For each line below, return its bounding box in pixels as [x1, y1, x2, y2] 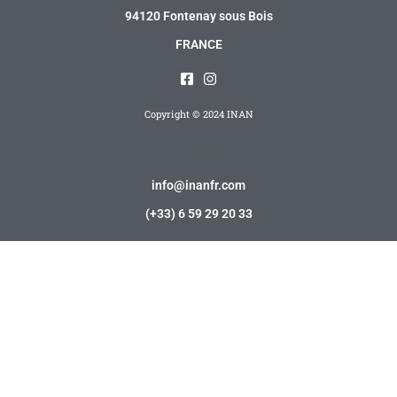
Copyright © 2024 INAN [144, 107, 253, 121]
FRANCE [175, 37, 222, 52]
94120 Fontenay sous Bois [124, 9, 273, 24]
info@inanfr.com [152, 178, 245, 193]
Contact [170, 144, 227, 164]
